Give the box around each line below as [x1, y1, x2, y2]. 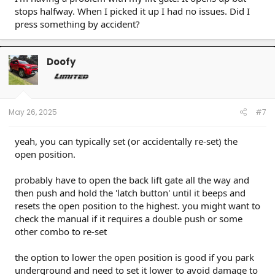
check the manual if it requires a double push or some [15, 212, 242, 225]
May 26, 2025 [9, 106, 57, 117]
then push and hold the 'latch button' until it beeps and [15, 186, 246, 199]
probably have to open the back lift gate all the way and [15, 173, 249, 186]
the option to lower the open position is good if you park [15, 250, 254, 263]
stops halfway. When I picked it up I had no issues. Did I [15, 4, 250, 17]
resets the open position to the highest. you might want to [15, 199, 260, 212]
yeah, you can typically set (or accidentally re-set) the [15, 134, 238, 147]
